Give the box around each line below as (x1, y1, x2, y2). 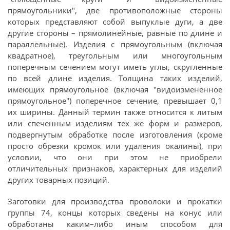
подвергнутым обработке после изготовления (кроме (8, 129, 222, 140)
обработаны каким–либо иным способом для (8, 219, 222, 229)
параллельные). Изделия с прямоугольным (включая (8, 39, 222, 49)
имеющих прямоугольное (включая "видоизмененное (8, 84, 222, 94)
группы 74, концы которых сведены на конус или (8, 207, 222, 218)
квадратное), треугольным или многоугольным (8, 50, 222, 61)
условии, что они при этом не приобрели (8, 152, 222, 162)
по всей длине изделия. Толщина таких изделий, (8, 73, 222, 83)
